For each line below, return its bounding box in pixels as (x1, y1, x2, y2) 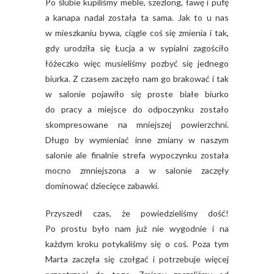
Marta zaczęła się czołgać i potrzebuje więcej (45, 253, 229, 264)
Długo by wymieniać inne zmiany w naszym (45, 134, 229, 145)
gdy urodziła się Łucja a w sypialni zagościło (45, 42, 229, 53)
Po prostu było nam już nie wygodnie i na (45, 223, 229, 234)
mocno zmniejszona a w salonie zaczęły (45, 165, 229, 176)
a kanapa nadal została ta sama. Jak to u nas (45, 12, 229, 23)
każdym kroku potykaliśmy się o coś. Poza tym (45, 238, 229, 249)
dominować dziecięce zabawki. (45, 180, 159, 191)
